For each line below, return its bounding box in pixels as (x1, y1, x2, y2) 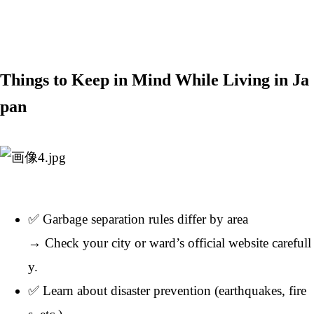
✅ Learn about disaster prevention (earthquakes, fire (28, 282, 306, 298)
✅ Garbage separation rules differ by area (28, 211, 248, 226)
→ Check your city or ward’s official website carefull (28, 235, 311, 250)
